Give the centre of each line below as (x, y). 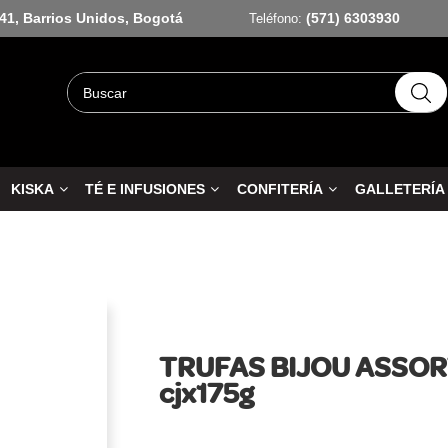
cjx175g (206, 392)
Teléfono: (275, 18)
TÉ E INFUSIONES (145, 189)
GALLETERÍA (400, 189)
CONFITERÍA (280, 189)
